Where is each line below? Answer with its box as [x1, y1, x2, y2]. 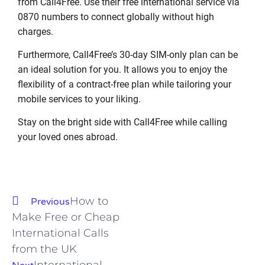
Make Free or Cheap [12, 210, 119, 224]
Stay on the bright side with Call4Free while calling [18, 117, 227, 128]
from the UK [12, 242, 77, 256]
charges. [18, 25, 53, 37]
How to [70, 194, 108, 208]
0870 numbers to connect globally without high [18, 11, 214, 22]
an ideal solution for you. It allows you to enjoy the [18, 64, 227, 76]
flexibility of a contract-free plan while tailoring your [18, 79, 231, 91]
